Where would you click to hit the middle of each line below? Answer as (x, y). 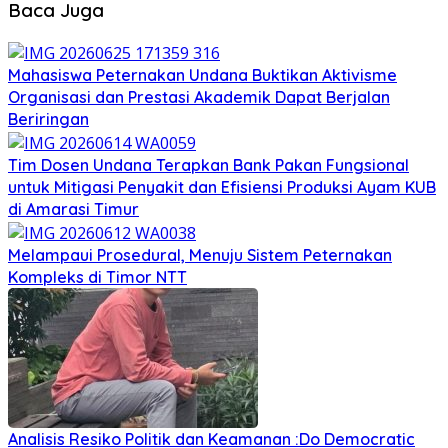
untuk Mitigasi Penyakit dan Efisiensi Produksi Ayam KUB (222, 186)
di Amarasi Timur (73, 208)
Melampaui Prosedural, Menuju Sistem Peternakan (200, 254)
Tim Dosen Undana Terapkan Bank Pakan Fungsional (208, 164)
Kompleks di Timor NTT (97, 276)
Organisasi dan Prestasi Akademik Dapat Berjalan (199, 97)
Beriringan (48, 119)
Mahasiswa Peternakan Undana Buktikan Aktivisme (202, 75)
